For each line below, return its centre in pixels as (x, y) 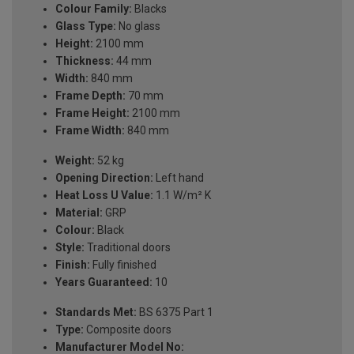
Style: (70, 248)
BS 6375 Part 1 (175, 313)
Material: (79, 213)
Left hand (179, 178)
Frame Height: (92, 113)
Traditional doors (128, 248)
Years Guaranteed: (104, 282)
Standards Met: (96, 313)
